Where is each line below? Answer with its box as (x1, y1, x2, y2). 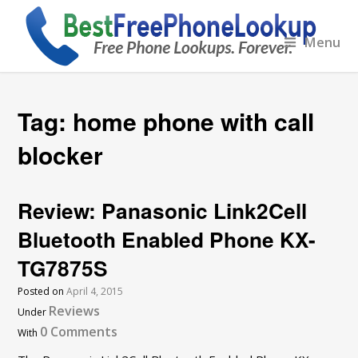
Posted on (18, 284, 67, 298)
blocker (18, 137, 104, 172)
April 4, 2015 (66, 284, 124, 298)
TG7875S (18, 253, 109, 283)
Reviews (49, 302, 101, 320)
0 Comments (40, 323, 118, 340)
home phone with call (73, 104, 315, 138)
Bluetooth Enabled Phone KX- (18, 224, 316, 254)
